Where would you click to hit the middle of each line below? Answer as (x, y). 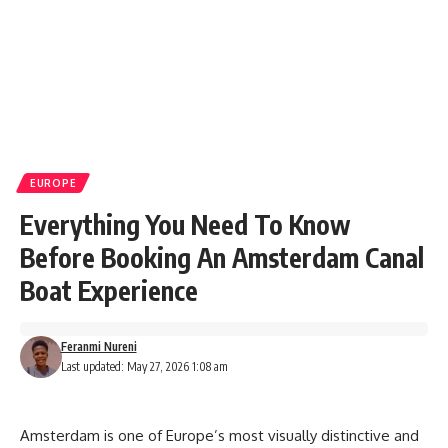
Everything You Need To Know (185, 224)
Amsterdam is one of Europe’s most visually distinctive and (219, 435)
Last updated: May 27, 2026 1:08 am (144, 366)
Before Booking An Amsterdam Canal (222, 257)
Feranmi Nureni (98, 346)
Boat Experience (109, 290)
